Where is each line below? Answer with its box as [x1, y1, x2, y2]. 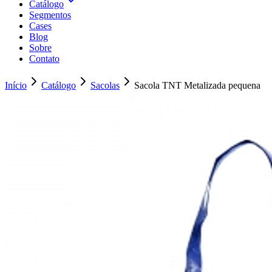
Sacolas [90, 80, 120, 90]
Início [5, 80, 27, 90]
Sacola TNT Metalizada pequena [134, 80, 260, 90]
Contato [29, 53, 59, 64]
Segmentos [29, 10, 71, 20]
